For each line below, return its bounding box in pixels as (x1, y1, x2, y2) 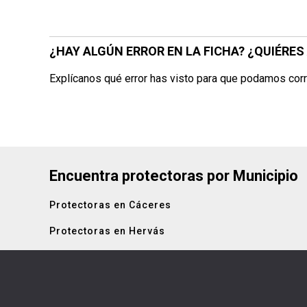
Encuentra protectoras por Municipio (49, 167, 298, 184)
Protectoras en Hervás (49, 225, 165, 236)
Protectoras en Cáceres (49, 199, 171, 210)
